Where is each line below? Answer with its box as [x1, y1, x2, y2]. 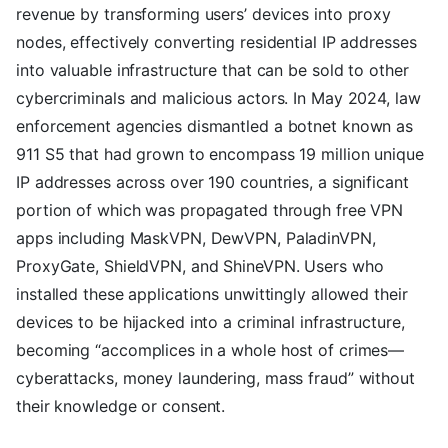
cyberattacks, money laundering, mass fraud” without [16, 368, 415, 389]
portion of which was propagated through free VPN [16, 200, 404, 221]
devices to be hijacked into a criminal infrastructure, [16, 312, 405, 333]
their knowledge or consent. [16, 396, 226, 417]
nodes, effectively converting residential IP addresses [16, 32, 417, 53]
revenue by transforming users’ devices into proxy [16, 4, 392, 25]
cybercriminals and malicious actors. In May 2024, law [16, 88, 421, 109]
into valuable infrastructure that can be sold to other [16, 60, 409, 81]
